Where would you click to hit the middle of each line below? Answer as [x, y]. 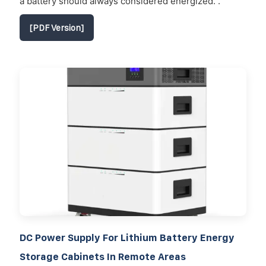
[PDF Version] [57, 27]
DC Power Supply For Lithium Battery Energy [127, 237]
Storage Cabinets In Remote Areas [103, 256]
